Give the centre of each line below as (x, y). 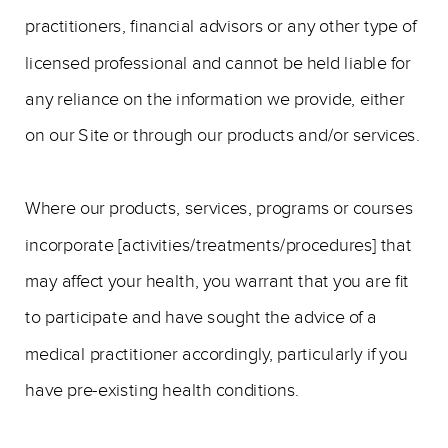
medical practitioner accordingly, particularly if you (216, 354)
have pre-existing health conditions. (162, 390)
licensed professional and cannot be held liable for (218, 63)
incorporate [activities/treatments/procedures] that (218, 245)
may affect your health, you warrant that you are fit (217, 281)
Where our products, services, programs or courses (219, 208)
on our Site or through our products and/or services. (222, 135)
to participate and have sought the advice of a (201, 317)
